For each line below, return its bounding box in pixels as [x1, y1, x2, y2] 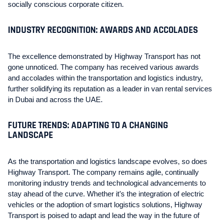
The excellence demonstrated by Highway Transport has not [8, 52, 200, 60]
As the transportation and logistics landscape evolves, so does [8, 157, 207, 165]
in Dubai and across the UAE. [8, 95, 103, 104]
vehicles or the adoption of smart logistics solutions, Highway [8, 200, 202, 209]
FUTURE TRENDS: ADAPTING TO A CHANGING [8, 119, 168, 132]
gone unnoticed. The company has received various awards [8, 63, 199, 71]
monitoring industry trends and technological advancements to [8, 179, 206, 187]
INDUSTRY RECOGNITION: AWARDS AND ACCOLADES [8, 24, 198, 36]
